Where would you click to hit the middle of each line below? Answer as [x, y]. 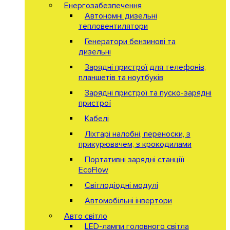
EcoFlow [93, 170]
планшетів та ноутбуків [121, 77]
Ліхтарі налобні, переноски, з [137, 134]
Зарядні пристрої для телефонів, [145, 67]
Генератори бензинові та [130, 41]
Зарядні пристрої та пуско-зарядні [148, 93]
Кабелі [97, 118]
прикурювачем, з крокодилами [135, 144]
